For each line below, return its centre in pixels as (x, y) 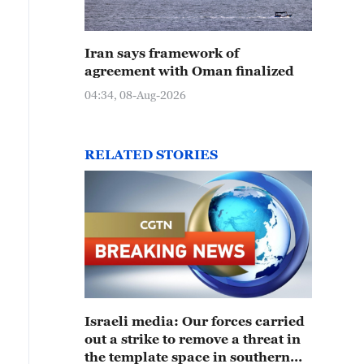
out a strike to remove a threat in (193, 339)
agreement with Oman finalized (189, 71)
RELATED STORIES (151, 154)
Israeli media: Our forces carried (195, 321)
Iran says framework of (162, 53)
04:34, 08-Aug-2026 (135, 95)
